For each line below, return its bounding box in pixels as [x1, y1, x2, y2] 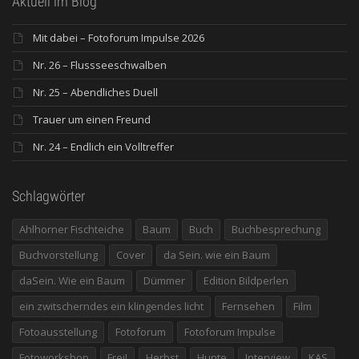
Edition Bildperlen [204, 272, 288, 288]
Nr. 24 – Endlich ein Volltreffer [33, 139, 174, 154]
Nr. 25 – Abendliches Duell [33, 84, 158, 99]
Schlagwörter [12, 187, 85, 204]
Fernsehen [222, 298, 275, 313]
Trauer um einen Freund [33, 111, 151, 127]
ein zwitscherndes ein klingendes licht [19, 298, 204, 313]
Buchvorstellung [19, 247, 98, 262]
